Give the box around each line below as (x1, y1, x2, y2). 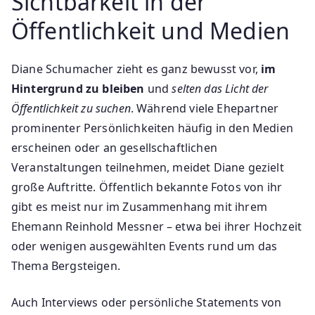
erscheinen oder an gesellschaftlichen (11, 139, 217, 155)
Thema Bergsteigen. (11, 257, 120, 274)
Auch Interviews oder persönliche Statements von (11, 294, 282, 310)
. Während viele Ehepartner (130, 100, 279, 116)
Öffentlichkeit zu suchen (11, 100, 131, 116)
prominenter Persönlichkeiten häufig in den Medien (11, 120, 293, 136)
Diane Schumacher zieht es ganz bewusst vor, (11, 60, 262, 77)
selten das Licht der (172, 80, 269, 96)
